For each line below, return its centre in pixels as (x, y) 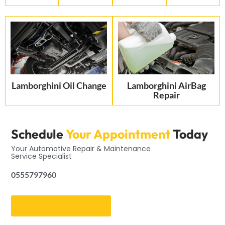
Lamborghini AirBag (166, 85)
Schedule (37, 134)
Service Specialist (42, 156)
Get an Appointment (61, 205)
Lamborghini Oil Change (59, 85)
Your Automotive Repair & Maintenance (81, 149)
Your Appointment (118, 134)
